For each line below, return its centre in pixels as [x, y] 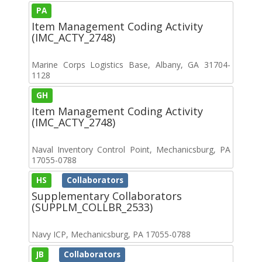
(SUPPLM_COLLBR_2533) [92, 207]
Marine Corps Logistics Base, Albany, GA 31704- [131, 64]
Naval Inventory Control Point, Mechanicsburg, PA [131, 149]
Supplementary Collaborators [107, 196]
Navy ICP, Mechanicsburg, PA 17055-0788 [111, 234]
